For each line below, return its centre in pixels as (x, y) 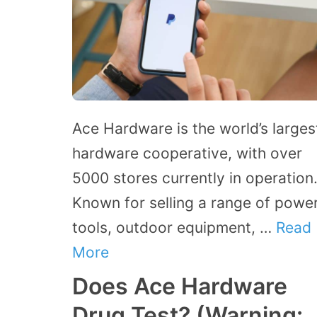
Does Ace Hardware (180, 287)
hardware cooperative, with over (187, 154)
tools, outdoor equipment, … (174, 228)
